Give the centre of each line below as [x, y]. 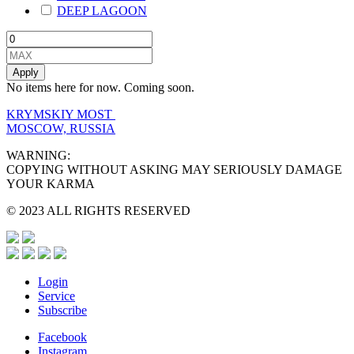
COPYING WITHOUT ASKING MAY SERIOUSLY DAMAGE [174, 169]
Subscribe [62, 310]
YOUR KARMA [51, 183]
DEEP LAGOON [102, 10]
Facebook [62, 337]
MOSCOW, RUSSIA [61, 128]
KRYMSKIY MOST [61, 114]
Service [56, 296]
